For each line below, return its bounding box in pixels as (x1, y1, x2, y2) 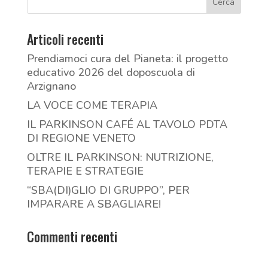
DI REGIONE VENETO (26, 131, 136, 146)
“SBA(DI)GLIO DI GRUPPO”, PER (26, 183, 190, 198)
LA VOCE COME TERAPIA (26, 98, 157, 113)
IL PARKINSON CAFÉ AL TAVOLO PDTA (26, 117, 227, 132)
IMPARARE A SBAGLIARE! (26, 197, 161, 212)
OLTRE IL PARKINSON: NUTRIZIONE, (26, 150, 214, 165)
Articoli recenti (26, 29, 103, 49)
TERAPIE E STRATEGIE (26, 164, 144, 179)
